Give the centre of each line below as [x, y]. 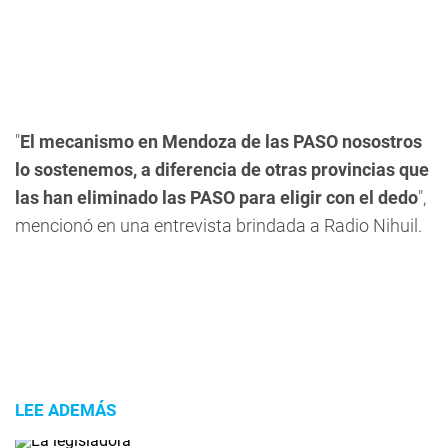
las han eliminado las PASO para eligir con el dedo [216, 197]
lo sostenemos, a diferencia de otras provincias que [222, 169]
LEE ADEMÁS [65, 410]
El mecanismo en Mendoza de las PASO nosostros [221, 141]
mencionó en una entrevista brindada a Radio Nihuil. [218, 225]
